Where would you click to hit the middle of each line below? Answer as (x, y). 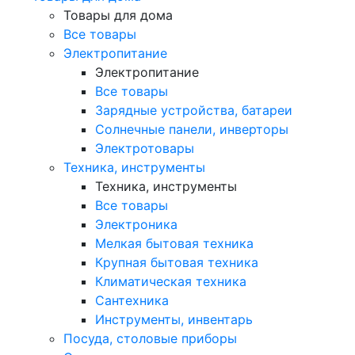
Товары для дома (118, 15)
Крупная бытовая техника (177, 262)
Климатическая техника (171, 281)
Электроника (136, 224)
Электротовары (145, 148)
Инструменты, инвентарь (174, 319)
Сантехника (132, 300)
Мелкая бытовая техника (174, 243)
